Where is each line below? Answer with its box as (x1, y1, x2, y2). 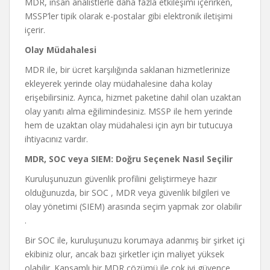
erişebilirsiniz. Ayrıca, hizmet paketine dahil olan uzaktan (25, 92, 241, 103)
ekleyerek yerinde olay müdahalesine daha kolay (25, 78, 212, 89)
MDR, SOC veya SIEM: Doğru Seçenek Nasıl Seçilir (25, 153, 233, 165)
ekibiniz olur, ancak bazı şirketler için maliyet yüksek (25, 248, 224, 260)
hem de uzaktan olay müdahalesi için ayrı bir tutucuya (25, 119, 233, 131)
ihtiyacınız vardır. (25, 133, 88, 145)
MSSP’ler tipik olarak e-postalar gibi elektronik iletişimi (25, 10, 233, 22)
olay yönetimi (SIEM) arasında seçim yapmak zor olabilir (25, 201, 242, 212)
